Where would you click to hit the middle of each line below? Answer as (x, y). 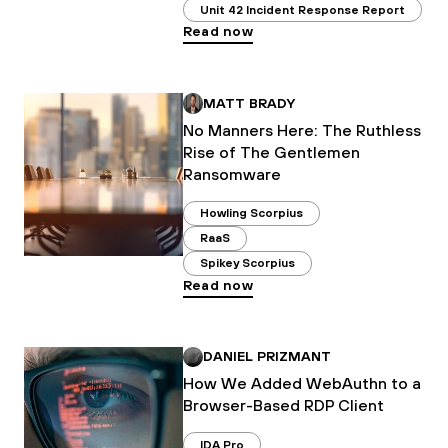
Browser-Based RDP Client (283, 405)
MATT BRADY (249, 102)
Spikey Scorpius (247, 263)
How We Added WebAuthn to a (301, 383)
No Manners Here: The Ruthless (301, 129)
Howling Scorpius (251, 213)
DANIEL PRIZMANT (267, 356)
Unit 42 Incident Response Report (302, 9)
